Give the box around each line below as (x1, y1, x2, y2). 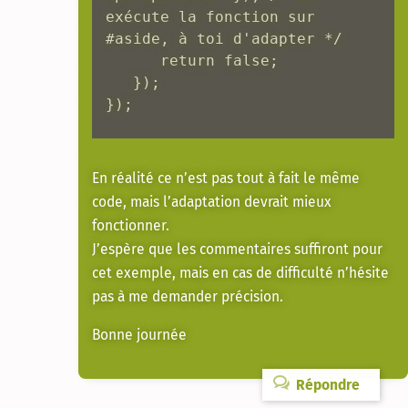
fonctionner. (92, 217, 169, 235)
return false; (106, 52, 160, 69)
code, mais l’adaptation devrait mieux (92, 193, 331, 211)
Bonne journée (92, 325, 187, 343)
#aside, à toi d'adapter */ (106, 30, 342, 47)
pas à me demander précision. (92, 288, 283, 306)
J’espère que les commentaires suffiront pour (92, 240, 382, 259)
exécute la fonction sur (106, 8, 315, 25)
